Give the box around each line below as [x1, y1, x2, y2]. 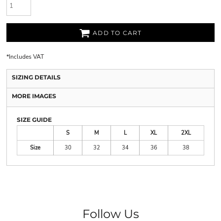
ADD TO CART [93, 29, 142, 37]
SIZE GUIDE [17, 115, 52, 123]
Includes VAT [9, 52, 44, 61]
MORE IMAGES [12, 92, 56, 100]
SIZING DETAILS [12, 73, 61, 81]
